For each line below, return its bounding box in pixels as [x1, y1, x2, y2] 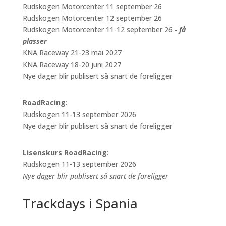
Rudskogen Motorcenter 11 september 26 [22, 2, 162, 11]
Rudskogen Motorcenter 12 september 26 [22, 13, 162, 23]
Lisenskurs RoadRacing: [22, 148, 109, 157]
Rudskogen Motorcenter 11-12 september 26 [22, 25, 173, 34]
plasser [22, 36, 47, 46]
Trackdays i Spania [22, 194, 138, 212]
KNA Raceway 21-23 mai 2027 [22, 48, 122, 58]
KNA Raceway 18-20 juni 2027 [22, 60, 121, 69]
